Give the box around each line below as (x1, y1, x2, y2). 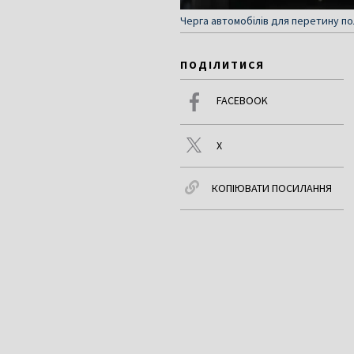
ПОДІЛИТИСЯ (180, 57, 265, 72)
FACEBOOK (217, 92, 268, 107)
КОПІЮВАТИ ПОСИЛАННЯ (212, 180, 332, 195)
